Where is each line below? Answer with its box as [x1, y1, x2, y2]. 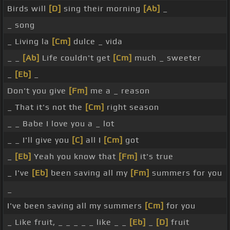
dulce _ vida [71, 36, 123, 47]
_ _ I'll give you [7, 135, 72, 145]
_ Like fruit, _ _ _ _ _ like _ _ [7, 217, 129, 227]
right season [104, 102, 159, 112]
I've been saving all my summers [7, 201, 145, 211]
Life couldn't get [40, 53, 113, 63]
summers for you [149, 168, 222, 178]
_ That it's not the [7, 102, 85, 112]
